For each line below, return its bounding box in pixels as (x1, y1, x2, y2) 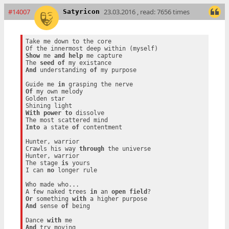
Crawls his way (25, 145, 79, 152)
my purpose (97, 66, 136, 74)
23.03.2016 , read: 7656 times (104, 7, 190, 17)
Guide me (25, 80, 58, 88)
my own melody (32, 87, 83, 95)
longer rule (54, 166, 97, 174)
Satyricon (63, 8, 100, 16)
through (79, 145, 104, 152)
